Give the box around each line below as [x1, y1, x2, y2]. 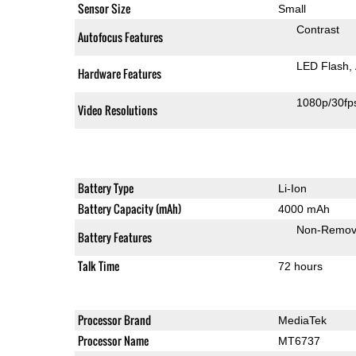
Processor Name [77, 331, 149, 349]
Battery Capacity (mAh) [77, 199, 181, 217]
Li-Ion [277, 181, 307, 195]
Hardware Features [77, 64, 161, 82]
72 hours [277, 259, 323, 273]
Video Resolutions [77, 101, 157, 118]
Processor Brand [77, 311, 151, 328]
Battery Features [77, 228, 152, 246]
